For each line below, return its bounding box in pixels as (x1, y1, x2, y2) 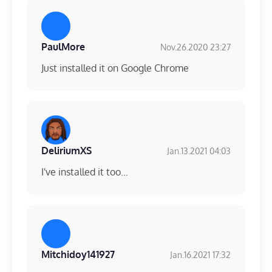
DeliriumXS (41, 144, 92, 157)
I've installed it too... (41, 166, 128, 178)
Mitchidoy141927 (41, 248, 115, 261)
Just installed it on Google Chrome (41, 62, 189, 75)
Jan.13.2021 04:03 (167, 145, 231, 156)
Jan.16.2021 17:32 (170, 249, 231, 260)
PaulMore (41, 41, 85, 53)
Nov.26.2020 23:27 (160, 41, 231, 52)
